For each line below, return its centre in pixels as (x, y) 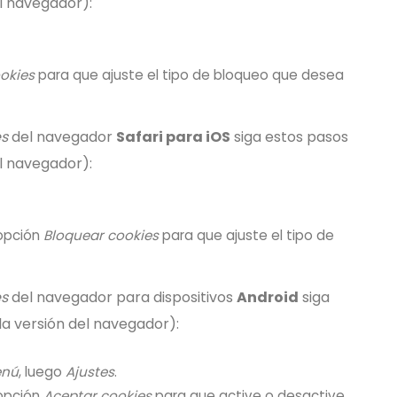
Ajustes (90, 372)
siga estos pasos (289, 137)
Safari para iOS (173, 137)
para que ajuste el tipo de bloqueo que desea (189, 75)
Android (268, 297)
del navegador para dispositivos (122, 297)
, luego (42, 372)
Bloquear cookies (101, 235)
